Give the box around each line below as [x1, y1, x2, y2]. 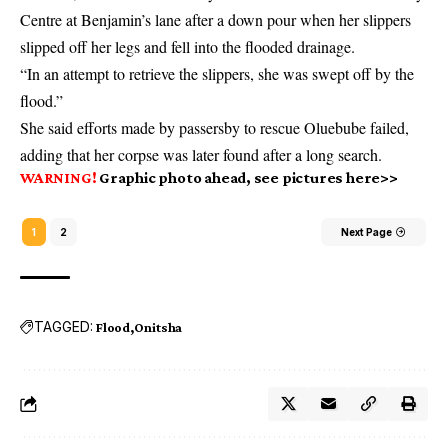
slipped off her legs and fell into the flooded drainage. [20, 35, 355, 57]
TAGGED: [34, 318, 93, 335]
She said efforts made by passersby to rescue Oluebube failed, [20, 116, 409, 138]
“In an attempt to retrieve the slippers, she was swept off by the [20, 62, 414, 84]
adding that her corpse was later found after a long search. [20, 143, 382, 165]
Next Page [341, 225, 392, 238]
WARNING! [20, 168, 97, 186]
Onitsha [133, 318, 183, 335]
